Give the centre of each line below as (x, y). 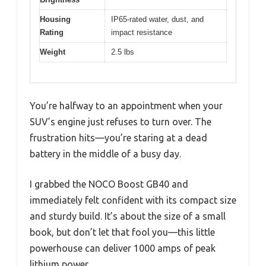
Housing (55, 19)
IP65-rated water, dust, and (157, 19)
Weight (53, 52)
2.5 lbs (123, 52)
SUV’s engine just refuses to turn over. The (121, 122)
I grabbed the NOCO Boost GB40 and (109, 184)
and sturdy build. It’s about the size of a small (128, 216)
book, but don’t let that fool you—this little (122, 232)
